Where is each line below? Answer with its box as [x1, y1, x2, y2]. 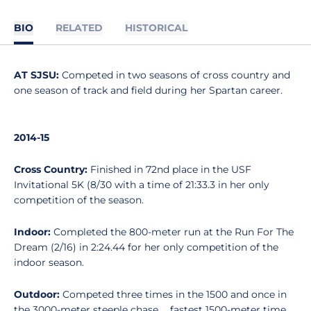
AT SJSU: [14, 69, 59, 81]
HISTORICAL [125, 22, 187, 34]
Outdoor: [14, 288, 60, 301]
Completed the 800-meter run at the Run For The [53, 226, 294, 238]
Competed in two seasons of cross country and [59, 69, 290, 81]
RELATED [56, 22, 103, 34]
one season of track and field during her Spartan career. [14, 84, 283, 96]
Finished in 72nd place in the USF [90, 163, 251, 176]
